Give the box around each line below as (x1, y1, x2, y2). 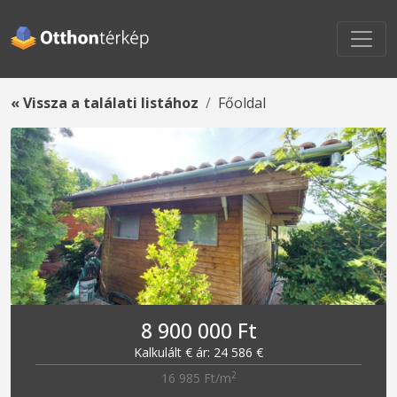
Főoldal (218, 93, 266, 113)
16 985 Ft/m (160, 370, 231, 386)
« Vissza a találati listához (11, 93, 198, 113)
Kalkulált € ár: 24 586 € (134, 344, 263, 361)
